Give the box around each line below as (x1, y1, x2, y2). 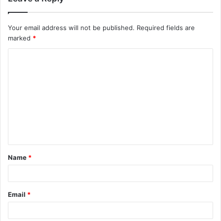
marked (8, 34, 33, 42)
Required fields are (137, 24, 195, 32)
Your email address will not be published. (8, 24, 135, 32)
